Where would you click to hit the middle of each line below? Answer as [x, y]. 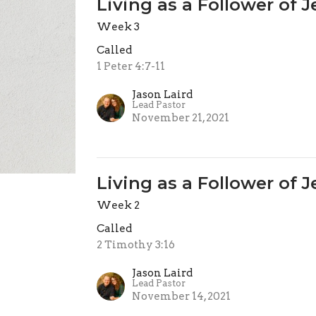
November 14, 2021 [182, 296]
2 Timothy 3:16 [136, 245]
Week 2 [119, 205]
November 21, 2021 [181, 118]
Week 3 [119, 27]
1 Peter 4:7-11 [131, 66]
